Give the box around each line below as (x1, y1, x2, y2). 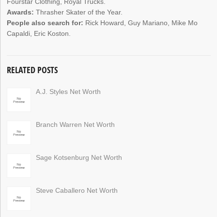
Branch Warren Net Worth (36, 120, 115, 128)
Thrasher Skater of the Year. (34, 8, 123, 16)
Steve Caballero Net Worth (36, 186, 118, 194)
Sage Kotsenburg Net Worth (36, 153, 123, 161)
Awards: (7, 8, 34, 16)
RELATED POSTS (7, 63, 58, 76)
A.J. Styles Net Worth (36, 87, 101, 95)
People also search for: (7, 19, 84, 27)
